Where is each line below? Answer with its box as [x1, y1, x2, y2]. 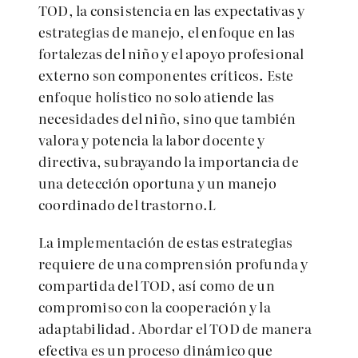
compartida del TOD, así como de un [38, 275, 275, 295]
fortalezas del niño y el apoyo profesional [38, 43, 304, 63]
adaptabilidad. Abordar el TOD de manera [38, 318, 312, 338]
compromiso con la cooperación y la [38, 296, 271, 316]
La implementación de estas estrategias [38, 232, 293, 252]
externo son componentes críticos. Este [38, 65, 294, 85]
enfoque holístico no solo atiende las [38, 86, 275, 106]
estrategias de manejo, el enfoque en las [38, 22, 296, 42]
